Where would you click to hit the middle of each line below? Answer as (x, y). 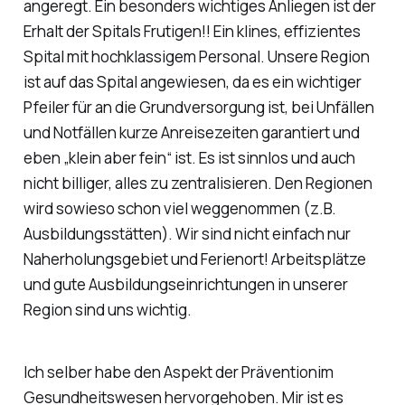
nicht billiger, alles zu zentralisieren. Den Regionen (198, 184)
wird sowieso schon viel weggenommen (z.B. (179, 209)
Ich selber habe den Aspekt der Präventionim (178, 372)
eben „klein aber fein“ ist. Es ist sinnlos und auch (189, 158)
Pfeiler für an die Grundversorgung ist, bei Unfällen (198, 108)
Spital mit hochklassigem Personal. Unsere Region (196, 57)
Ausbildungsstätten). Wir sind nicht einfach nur (187, 234)
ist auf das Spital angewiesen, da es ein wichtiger (192, 82)
